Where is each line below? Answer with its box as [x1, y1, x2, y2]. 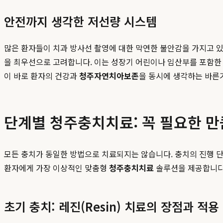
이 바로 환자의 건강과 [4, 70, 79, 82]
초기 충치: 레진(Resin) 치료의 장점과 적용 [4, 198, 219, 216]
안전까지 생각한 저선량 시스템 [4, 12, 157, 30]
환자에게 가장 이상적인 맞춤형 [4, 162, 109, 174]
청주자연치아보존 [79, 70, 139, 82]
